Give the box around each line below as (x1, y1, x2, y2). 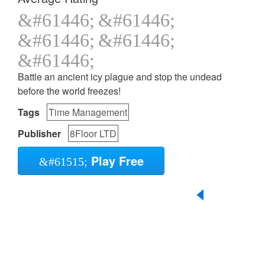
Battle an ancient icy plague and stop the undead (18, 70, 222, 84)
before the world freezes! (18, 84, 121, 98)
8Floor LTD (70, 127, 117, 141)
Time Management (49, 105, 127, 119)
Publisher (18, 127, 61, 141)
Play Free (87, 152, 144, 170)
